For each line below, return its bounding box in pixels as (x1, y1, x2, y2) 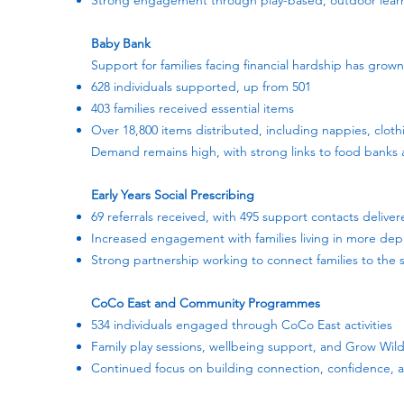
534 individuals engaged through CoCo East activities (91, 317, 392, 333)
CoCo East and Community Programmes (91, 295, 320, 311)
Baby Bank (91, 35, 151, 51)
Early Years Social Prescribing (91, 187, 254, 203)
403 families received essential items (91, 100, 294, 116)
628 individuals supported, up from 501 (91, 78, 311, 95)
